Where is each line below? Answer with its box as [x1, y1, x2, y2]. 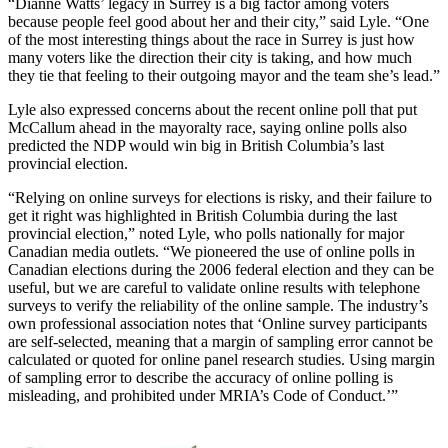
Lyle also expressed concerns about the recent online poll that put [8, 101, 417, 119]
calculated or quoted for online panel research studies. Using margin [8, 351, 435, 369]
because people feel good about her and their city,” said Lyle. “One [8, 13, 429, 31]
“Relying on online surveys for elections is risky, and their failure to [8, 189, 432, 207]
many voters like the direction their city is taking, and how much [8, 49, 412, 67]
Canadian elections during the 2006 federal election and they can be [8, 261, 434, 279]
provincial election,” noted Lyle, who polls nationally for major [8, 225, 404, 243]
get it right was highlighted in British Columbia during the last [8, 207, 397, 225]
